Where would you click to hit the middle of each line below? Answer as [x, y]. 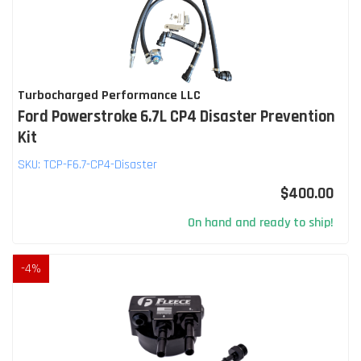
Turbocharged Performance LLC [109, 95]
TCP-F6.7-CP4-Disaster [100, 164]
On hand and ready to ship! [261, 222]
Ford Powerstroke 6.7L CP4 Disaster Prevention [176, 116]
